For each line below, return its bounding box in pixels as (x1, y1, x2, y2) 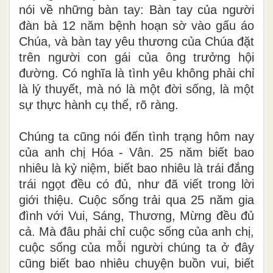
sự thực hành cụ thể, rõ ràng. (19, 97, 179, 112)
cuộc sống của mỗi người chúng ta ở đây (19, 240, 254, 254)
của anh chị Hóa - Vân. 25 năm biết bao (19, 145, 254, 159)
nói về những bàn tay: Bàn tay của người (19, 2, 254, 16)
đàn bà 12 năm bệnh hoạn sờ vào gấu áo (19, 18, 254, 32)
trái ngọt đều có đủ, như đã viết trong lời (19, 177, 254, 191)
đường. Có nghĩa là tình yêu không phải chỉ (19, 66, 254, 80)
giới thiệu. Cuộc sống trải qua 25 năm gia (19, 193, 254, 207)
